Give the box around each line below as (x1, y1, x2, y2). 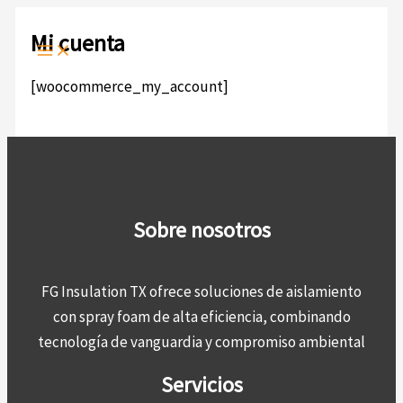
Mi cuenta (31, 27, 126, 58)
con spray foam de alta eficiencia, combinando (52, 307, 351, 327)
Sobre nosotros (132, 216, 271, 245)
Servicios (160, 371, 243, 399)
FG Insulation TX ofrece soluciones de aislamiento (41, 282, 362, 302)
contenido (6, 52, 73, 72)
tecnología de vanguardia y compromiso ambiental (38, 332, 365, 353)
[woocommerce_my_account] (31, 76, 229, 96)
